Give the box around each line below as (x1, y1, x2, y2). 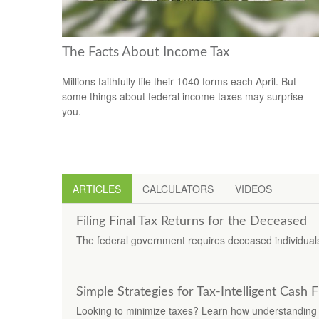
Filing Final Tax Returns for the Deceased (76, 214, 307, 228)
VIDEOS (235, 181, 272, 196)
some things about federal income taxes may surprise (62, 88, 303, 103)
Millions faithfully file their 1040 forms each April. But (62, 73, 296, 88)
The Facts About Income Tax (62, 46, 229, 60)
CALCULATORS (142, 181, 214, 196)
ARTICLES (73, 181, 121, 196)
